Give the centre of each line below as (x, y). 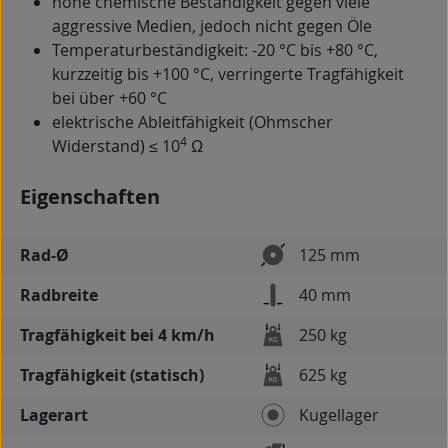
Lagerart (54, 415)
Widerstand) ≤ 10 (116, 146)
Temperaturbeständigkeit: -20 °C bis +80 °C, (215, 50)
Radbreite (59, 295)
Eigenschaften (90, 197)
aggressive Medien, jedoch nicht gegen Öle (212, 26)
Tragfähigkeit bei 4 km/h (117, 335)
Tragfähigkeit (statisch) (112, 375)
